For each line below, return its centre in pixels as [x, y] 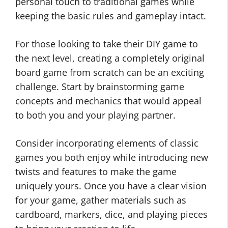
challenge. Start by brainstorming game [100, 87]
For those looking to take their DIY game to [107, 44]
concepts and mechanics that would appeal [108, 101]
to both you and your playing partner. [95, 115]
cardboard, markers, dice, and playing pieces [111, 214]
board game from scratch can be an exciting [110, 72]
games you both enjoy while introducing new [112, 157]
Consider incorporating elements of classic [107, 143]
